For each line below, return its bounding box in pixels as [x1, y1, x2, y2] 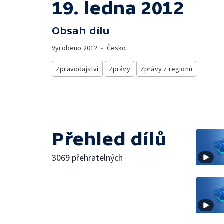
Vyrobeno [52, 43, 83, 52]
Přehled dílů [52, 128, 167, 149]
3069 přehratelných [52, 151, 123, 163]
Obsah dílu [52, 25, 110, 36]
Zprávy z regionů [140, 64, 193, 73]
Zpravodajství [56, 64, 99, 73]
